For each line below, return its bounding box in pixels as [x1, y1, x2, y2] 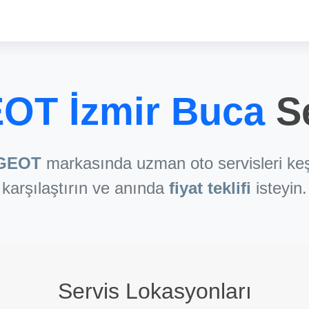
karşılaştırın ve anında [2, 179, 169, 197]
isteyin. [251, 179, 307, 197]
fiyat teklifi [169, 179, 251, 197]
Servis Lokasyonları [57, 279, 252, 303]
